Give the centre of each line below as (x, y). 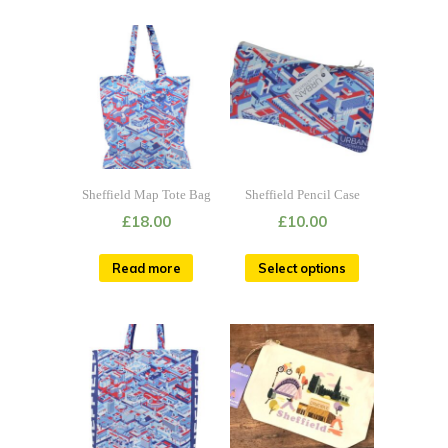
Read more (146, 268)
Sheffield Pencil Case (302, 194)
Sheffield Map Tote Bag (146, 194)
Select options (302, 268)
